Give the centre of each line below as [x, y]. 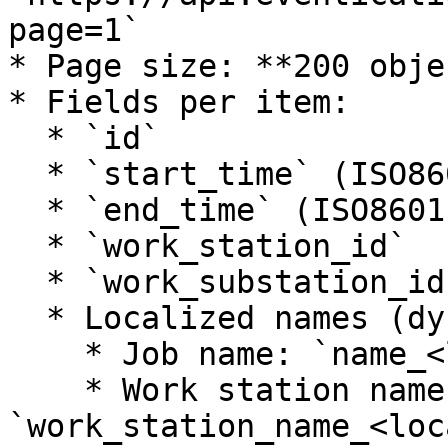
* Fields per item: [179, 102]
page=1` [74, 30]
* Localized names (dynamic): [27, 318]
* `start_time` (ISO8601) [27, 174]
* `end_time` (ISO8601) [27, 210]
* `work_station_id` [27, 246]
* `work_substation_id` [27, 282]
